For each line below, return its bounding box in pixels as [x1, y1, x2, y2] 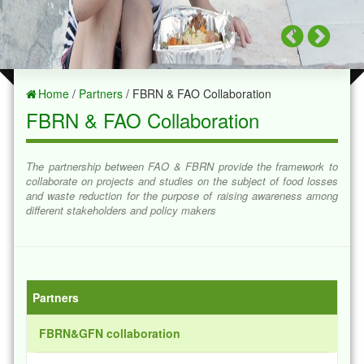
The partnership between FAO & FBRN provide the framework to [26, 158, 338, 174]
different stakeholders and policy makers [26, 202, 217, 218]
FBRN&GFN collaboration [39, 325, 181, 341]
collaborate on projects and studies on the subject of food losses [26, 173, 338, 188]
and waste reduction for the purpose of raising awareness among [26, 188, 338, 203]
